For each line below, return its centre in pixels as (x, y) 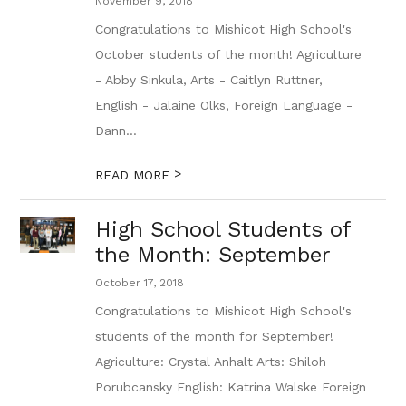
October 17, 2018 (140, 283)
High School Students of (223, 229)
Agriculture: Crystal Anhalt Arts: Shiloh (211, 362)
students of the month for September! (215, 336)
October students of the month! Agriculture (229, 54)
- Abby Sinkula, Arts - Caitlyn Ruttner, (209, 80)
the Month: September (213, 255)
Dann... (116, 130)
